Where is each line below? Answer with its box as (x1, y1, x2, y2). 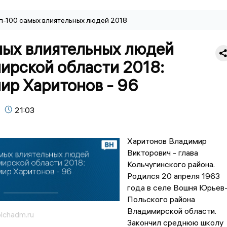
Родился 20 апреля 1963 (127, 171, 220, 181)
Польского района (127, 194, 195, 205)
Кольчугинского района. (127, 159, 215, 170)
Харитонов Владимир (127, 136, 207, 146)
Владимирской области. (127, 206, 216, 216)
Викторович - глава (127, 147, 198, 158)
